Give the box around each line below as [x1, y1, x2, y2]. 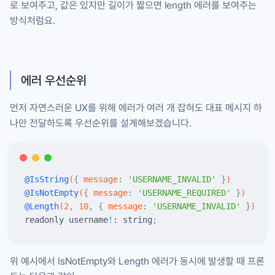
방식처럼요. [10, 14, 55, 26]
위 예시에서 [10, 255, 58, 267]
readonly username [25, 214, 108, 225]
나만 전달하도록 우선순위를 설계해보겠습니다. [10, 117, 192, 129]
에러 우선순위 [21, 72, 87, 88]
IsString [29, 174, 69, 184]
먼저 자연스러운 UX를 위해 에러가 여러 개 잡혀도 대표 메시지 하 [10, 101, 262, 114]
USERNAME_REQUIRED [142, 187, 226, 198]
